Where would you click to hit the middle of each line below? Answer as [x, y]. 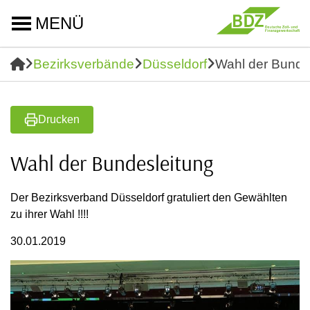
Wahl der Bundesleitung [112, 163]
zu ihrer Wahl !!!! [49, 214]
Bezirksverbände [84, 64]
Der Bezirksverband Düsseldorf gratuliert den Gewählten [149, 198]
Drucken [59, 119]
